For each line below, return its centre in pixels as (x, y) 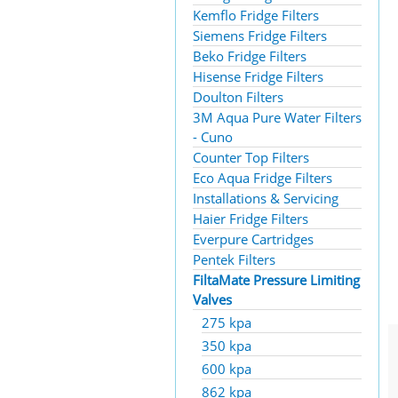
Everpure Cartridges (253, 239)
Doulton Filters (238, 97)
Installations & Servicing (266, 198)
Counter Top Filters (251, 157)
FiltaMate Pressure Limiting (276, 280)
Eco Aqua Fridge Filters (263, 178)
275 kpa (227, 322)
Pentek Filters (234, 259)
